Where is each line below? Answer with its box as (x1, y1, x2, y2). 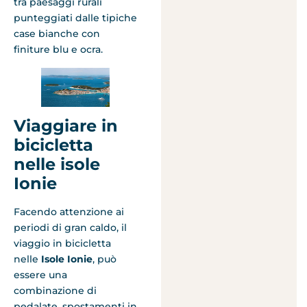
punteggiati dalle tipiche (14, 12, 137, 25)
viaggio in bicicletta (14, 237, 111, 250)
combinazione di (14, 284, 97, 297)
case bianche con (14, 27, 100, 40)
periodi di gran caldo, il (14, 221, 127, 234)
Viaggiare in (14, 116, 118, 136)
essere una (14, 269, 67, 282)
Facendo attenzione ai (14, 206, 124, 219)
